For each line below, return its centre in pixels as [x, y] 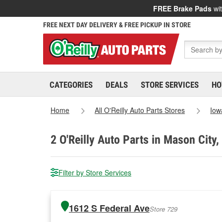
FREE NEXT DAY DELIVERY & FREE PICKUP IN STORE [117, 25]
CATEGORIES [71, 85]
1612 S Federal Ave [109, 208]
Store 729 [163, 209]
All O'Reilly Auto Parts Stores [140, 110]
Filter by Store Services [95, 172]
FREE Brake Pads [182, 8]
